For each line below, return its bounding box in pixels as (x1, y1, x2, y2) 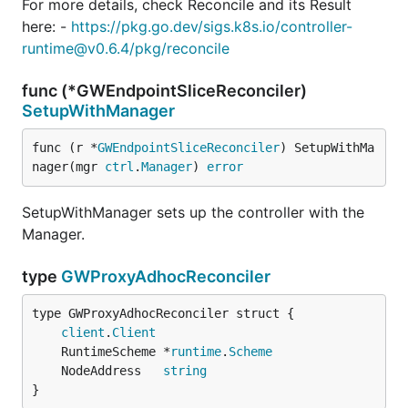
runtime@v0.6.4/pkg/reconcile (22, 39, 229, 57)
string (163, 363, 207, 378)
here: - (22, 17, 71, 36)
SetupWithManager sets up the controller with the (22, 203, 364, 221)
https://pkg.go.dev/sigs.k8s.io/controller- (71, 17, 352, 36)
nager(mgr (32, 159, 105, 174)
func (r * (32, 140, 97, 155)
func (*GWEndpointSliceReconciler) (22, 81, 307, 100)
